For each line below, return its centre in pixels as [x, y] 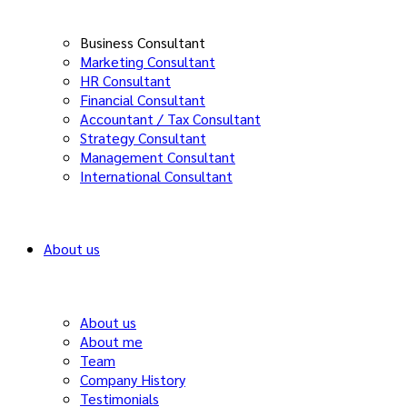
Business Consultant [143, 42]
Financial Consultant [143, 99]
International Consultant [156, 176]
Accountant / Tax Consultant [170, 119]
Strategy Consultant [143, 138]
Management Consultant [158, 157]
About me [111, 341]
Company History [133, 379]
